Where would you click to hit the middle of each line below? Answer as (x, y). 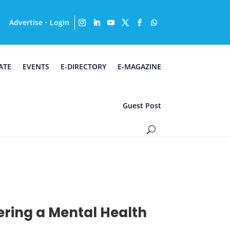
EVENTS (36, 67)
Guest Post (142, 106)
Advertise (26, 22)
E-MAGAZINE (139, 67)
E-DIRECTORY (83, 67)
